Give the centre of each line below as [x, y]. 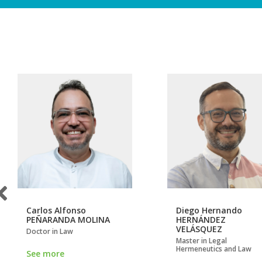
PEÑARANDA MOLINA [68, 220]
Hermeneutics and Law [214, 249]
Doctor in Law [50, 232]
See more [45, 254]
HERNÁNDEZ [201, 220]
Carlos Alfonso [56, 211]
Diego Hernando [209, 211]
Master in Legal [201, 241]
